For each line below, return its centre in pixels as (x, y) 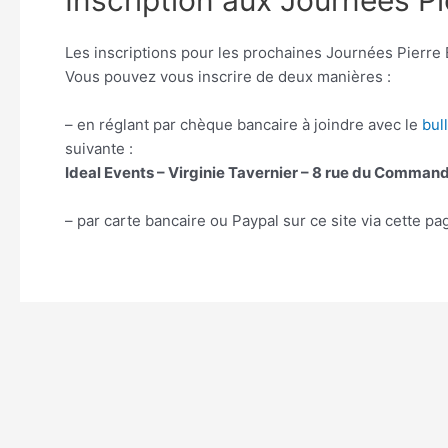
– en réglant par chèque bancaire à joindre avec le (243, 124)
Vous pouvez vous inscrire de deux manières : (228, 76)
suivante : (99, 148)
